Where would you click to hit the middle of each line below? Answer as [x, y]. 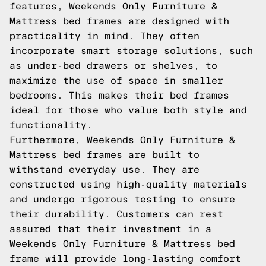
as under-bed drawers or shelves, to [113, 66]
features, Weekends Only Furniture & [113, 6]
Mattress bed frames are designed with [119, 21]
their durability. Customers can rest [116, 214]
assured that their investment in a [110, 229]
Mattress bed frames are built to [104, 155]
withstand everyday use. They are [104, 170]
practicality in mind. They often [104, 36]
